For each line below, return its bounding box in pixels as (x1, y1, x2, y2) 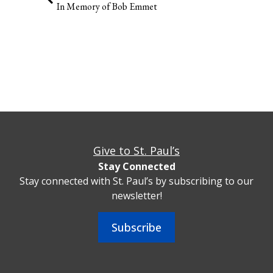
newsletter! (111, 189, 162, 203)
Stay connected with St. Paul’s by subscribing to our (19, 174, 253, 188)
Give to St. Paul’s (93, 143, 180, 158)
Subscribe (112, 219, 161, 235)
